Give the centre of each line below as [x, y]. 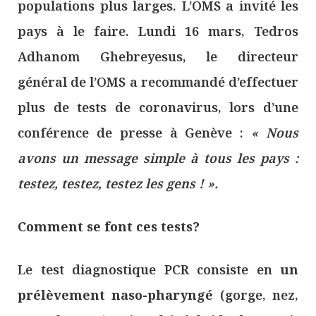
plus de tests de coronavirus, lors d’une [158, 107]
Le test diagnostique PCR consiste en [149, 270]
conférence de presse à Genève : [135, 132]
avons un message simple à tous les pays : [158, 158]
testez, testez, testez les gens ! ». [118, 183]
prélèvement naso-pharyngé [116, 295]
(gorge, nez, [256, 295]
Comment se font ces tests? [109, 226]
